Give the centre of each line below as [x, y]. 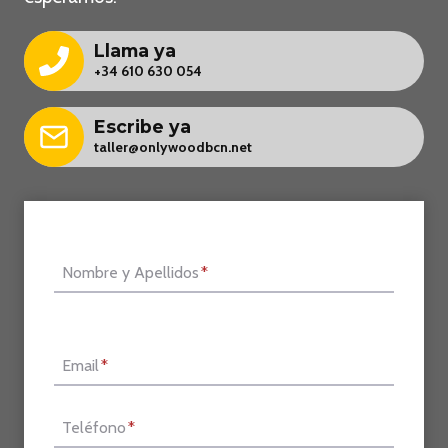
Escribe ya [142, 126]
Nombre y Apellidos [130, 272]
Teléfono [94, 427]
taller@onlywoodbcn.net [173, 146]
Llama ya [135, 50]
